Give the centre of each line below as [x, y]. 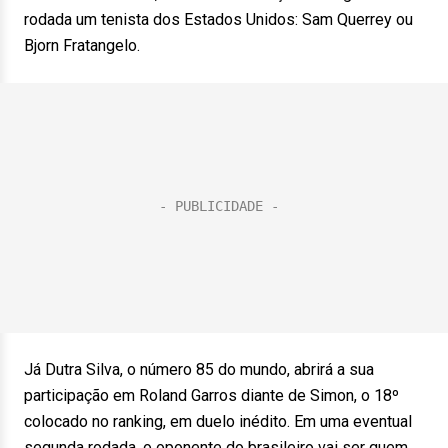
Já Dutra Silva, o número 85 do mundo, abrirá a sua [199, 369]
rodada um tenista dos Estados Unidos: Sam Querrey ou [218, 19]
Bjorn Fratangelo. [82, 45]
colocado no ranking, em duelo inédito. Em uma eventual [218, 421]
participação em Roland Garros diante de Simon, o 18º [211, 395]
